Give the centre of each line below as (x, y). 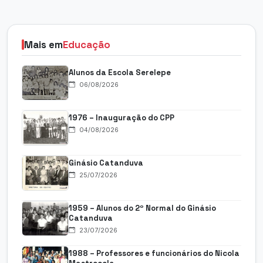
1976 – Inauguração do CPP (122, 117)
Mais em (43, 44)
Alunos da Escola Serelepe (120, 72)
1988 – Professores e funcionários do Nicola (154, 253)
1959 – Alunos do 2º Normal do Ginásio (142, 208)
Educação (87, 44)
